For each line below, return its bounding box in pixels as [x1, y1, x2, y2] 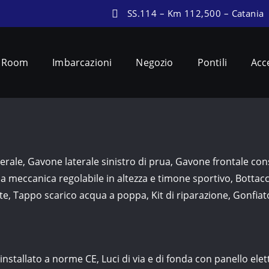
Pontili [197, 56, 227, 70]
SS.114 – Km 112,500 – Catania [127, 7, 264, 20]
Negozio [136, 56, 174, 70]
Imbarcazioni [52, 56, 112, 70]
